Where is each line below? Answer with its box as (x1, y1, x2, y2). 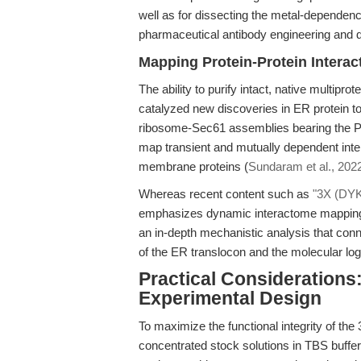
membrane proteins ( (139, 160, 248, 173)
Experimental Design (139, 288, 322, 309)
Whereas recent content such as (139, 187, 313, 201)
